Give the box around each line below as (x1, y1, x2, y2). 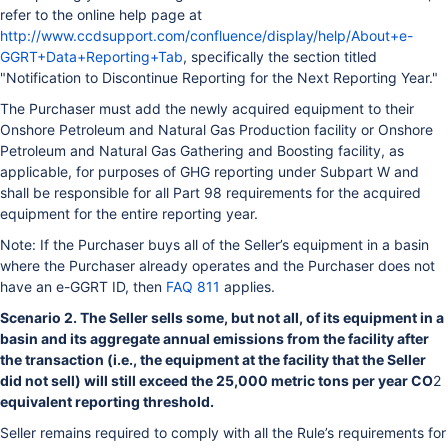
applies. (220, 277, 275, 295)
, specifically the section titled (183, 47, 377, 65)
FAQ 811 (166, 277, 220, 295)
